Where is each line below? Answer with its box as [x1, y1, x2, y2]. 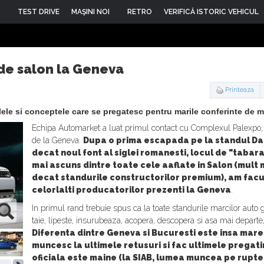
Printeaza [225, 86, 254, 94]
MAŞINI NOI [71, 8, 110, 16]
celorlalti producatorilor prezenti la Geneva [32, 185, 231, 194]
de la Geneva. [32, 136, 83, 145]
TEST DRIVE [17, 8, 60, 16]
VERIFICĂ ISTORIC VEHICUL [163, 8, 259, 16]
